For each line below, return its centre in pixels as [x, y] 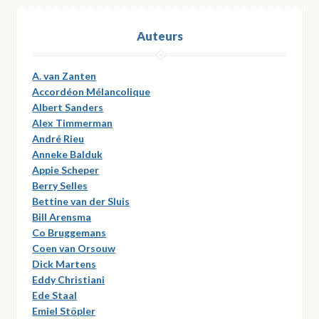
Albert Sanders [68, 107]
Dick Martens [64, 263]
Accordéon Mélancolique [91, 91]
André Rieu [58, 138]
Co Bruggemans [69, 232]
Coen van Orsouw [74, 248]
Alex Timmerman [73, 122]
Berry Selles [60, 185]
